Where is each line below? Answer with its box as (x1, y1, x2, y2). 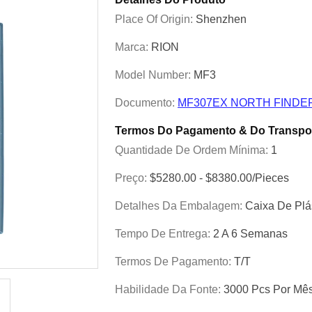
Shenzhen (196, 13, 247, 25)
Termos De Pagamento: (115, 256, 234, 267)
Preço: (115, 172, 150, 184)
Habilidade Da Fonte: (115, 283, 224, 295)
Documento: (115, 97, 178, 109)
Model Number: (115, 69, 194, 81)
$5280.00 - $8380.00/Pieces (150, 172, 289, 184)
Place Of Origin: (115, 13, 196, 25)
